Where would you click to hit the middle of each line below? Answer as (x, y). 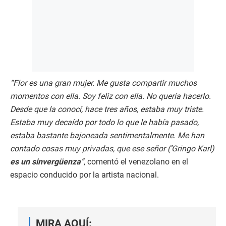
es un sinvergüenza (45, 162)
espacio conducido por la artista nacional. (84, 175)
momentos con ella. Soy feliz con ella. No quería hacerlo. (110, 96)
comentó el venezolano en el (137, 162)
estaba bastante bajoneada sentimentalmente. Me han (107, 136)
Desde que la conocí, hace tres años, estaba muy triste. (107, 109)
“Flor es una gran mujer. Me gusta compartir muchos (103, 83)
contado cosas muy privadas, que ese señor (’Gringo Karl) (112, 149)
